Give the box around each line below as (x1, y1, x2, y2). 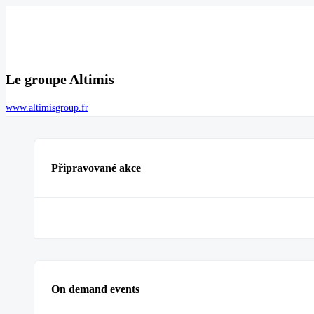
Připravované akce (51, 161, 141, 174)
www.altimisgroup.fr (6, 102, 88, 114)
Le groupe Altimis (6, 71, 114, 87)
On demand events (51, 283, 139, 296)
